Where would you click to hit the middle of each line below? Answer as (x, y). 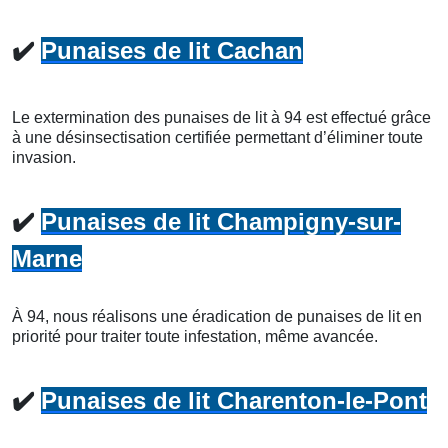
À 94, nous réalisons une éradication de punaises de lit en (217, 316)
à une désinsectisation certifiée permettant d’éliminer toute (217, 137)
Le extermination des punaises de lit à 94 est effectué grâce (221, 117)
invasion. (44, 157)
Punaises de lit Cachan (172, 50)
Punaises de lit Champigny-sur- (221, 221)
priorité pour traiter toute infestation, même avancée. (195, 336)
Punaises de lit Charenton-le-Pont (234, 400)
